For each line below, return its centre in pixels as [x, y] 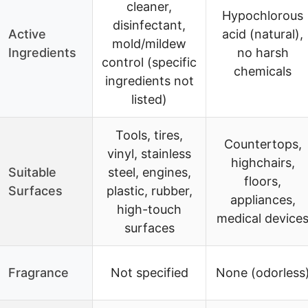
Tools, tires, [149, 135]
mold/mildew [149, 43]
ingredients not [149, 80]
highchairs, [263, 162]
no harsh [263, 52]
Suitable [32, 172]
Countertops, [263, 144]
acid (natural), [263, 34]
